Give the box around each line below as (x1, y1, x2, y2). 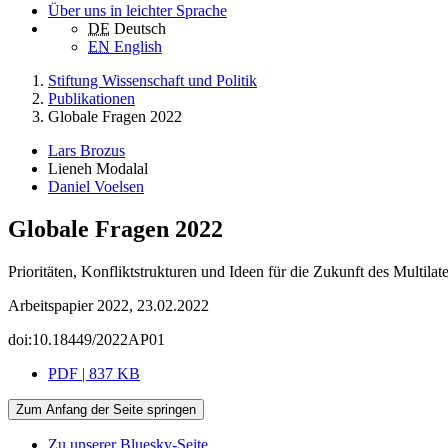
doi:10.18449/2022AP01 (8, 331, 165, 349)
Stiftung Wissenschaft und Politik (48, 72, 257, 90)
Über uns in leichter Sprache (48, 2, 227, 20)
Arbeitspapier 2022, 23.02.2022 (8, 297, 209, 315)
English (114, 38, 162, 56)
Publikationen (48, 90, 135, 108)
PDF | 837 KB (48, 365, 140, 383)
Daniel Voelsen (48, 178, 144, 196)
